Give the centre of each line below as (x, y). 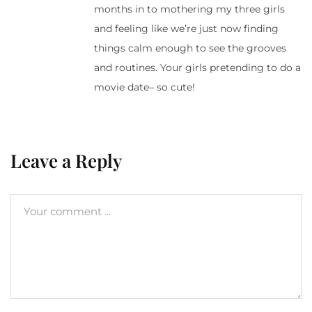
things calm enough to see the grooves (190, 48)
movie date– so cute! (145, 87)
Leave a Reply (66, 160)
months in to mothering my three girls (189, 9)
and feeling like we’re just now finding (186, 28)
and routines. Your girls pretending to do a (197, 67)
